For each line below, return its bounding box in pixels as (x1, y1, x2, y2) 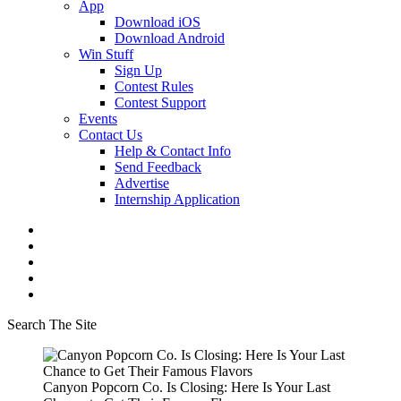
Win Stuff (79, 47, 133, 62)
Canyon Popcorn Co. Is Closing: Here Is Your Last (43, 380, 330, 395)
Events (79, 111, 117, 126)
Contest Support (115, 95, 206, 110)
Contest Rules (115, 79, 193, 94)
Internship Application (115, 192, 240, 207)
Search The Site (7, 317, 97, 332)
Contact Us (79, 127, 142, 142)
